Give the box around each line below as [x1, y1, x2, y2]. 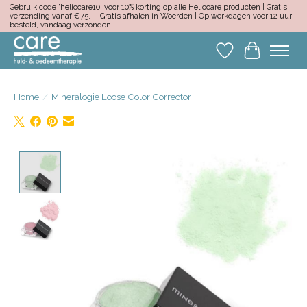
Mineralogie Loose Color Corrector [51, 90, 191, 102]
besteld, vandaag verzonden [9, 21, 111, 30]
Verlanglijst [224, 50, 280, 64]
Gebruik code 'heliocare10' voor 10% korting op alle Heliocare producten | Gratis [9, 3, 287, 12]
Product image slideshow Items [66, 151, 226, 164]
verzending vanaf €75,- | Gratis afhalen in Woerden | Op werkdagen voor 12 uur [9, 12, 292, 21]
